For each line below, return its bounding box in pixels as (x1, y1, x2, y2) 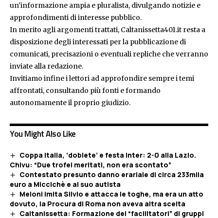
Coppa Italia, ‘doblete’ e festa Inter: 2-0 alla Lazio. (19, 150, 196, 160)
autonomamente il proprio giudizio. (10, 98, 130, 107)
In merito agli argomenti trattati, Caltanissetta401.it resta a (10, 25, 205, 34)
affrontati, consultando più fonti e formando (10, 86, 161, 95)
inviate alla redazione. (10, 61, 83, 71)
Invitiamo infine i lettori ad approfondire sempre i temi (10, 73, 194, 83)
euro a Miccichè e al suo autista (10, 180, 121, 189)
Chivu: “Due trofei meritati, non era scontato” (10, 160, 171, 169)
